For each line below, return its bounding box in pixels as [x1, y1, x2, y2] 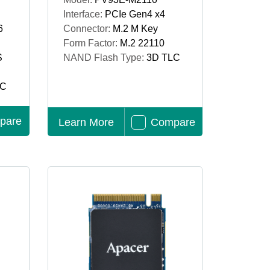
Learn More [58, 116, 115, 128]
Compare [150, 116, 195, 128]
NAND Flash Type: [63, 52, 146, 63]
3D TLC [146, 52, 180, 63]
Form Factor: [63, 38, 120, 48]
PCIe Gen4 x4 [104, 9, 165, 19]
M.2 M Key [112, 24, 158, 34]
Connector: [63, 24, 113, 34]
